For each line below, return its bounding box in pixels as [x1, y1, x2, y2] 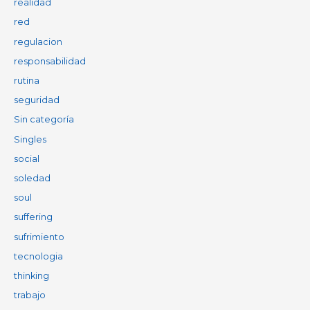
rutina [13, 75, 39, 86]
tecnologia [13, 250, 63, 262]
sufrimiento [13, 231, 64, 242]
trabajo [13, 290, 46, 301]
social [13, 153, 39, 164]
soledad [13, 172, 51, 183]
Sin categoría [13, 114, 74, 125]
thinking [13, 270, 49, 281]
